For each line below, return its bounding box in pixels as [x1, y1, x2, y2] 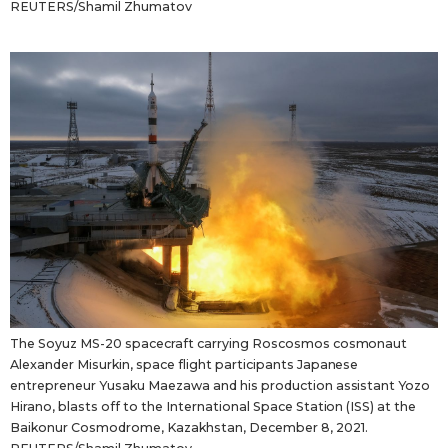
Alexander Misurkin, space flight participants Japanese [10, 356, 359, 372]
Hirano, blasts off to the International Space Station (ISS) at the [10, 398, 417, 414]
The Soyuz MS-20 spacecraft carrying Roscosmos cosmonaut [10, 335, 408, 351]
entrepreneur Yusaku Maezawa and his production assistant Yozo [10, 377, 431, 393]
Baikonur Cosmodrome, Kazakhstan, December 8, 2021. [10, 419, 368, 435]
